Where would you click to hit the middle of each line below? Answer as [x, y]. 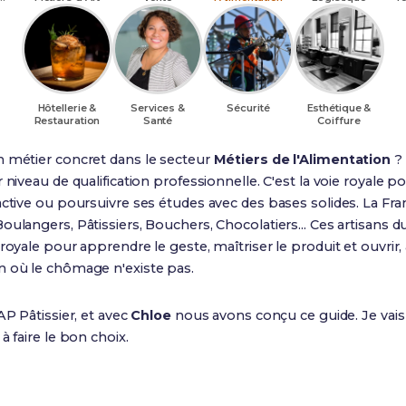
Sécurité [248, 108]
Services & [158, 108]
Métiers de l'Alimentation [302, 159]
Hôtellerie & [67, 108]
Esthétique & [339, 108]
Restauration [67, 121]
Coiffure [339, 121]
